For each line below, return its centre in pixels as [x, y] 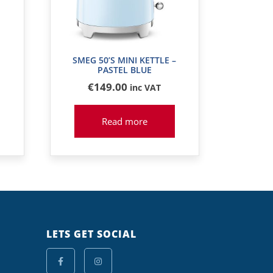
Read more [124, 121]
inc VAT [146, 87]
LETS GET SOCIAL [91, 234]
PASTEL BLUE [124, 69]
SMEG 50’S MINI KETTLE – [125, 60]
